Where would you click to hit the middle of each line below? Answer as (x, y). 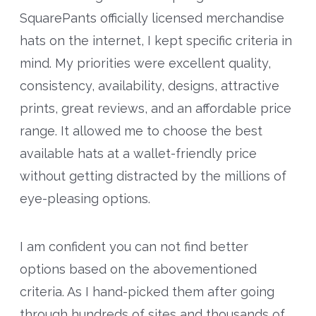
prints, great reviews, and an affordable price (155, 109)
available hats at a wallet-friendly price (138, 154)
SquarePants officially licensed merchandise (152, 18)
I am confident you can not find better (134, 247)
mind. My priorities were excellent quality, (145, 63)
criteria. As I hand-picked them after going (147, 292)
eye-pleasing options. (85, 199)
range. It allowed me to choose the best (141, 131)
